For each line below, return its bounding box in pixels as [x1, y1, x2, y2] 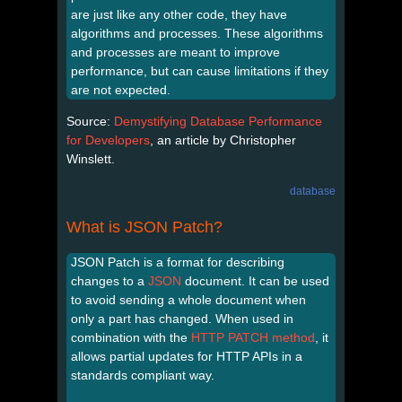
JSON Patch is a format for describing [71, 254, 284, 269]
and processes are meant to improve [71, 44, 280, 59]
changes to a [71, 273, 148, 288]
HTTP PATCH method [191, 329, 315, 345]
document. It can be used [181, 273, 329, 288]
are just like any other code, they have [71, 6, 287, 22]
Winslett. [66, 151, 115, 166]
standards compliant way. [71, 367, 214, 382]
